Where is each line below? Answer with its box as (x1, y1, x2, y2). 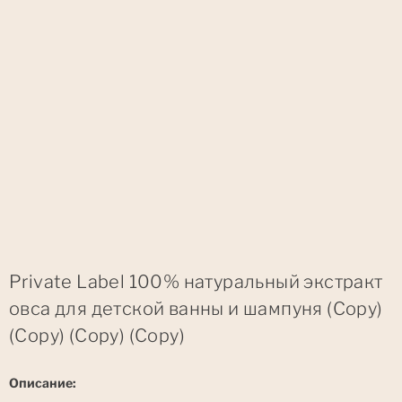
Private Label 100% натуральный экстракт (9, 270, 383, 293)
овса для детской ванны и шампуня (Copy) (9, 297, 383, 319)
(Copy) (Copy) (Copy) (9, 324, 185, 346)
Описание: (9, 374, 76, 390)
